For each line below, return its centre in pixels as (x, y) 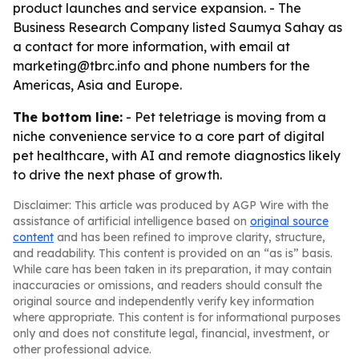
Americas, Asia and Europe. (97, 85)
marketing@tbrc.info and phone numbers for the (161, 66)
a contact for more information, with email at (151, 46)
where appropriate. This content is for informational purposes (177, 317)
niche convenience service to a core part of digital (169, 136)
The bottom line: (68, 117)
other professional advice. (82, 349)
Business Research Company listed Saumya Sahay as (177, 27)
